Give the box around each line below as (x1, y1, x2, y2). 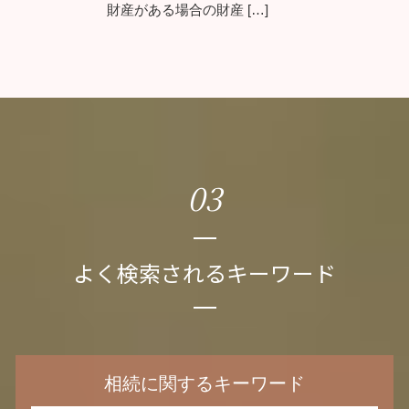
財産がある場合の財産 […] (107, 2, 268, 18)
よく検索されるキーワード (73, 257, 336, 289)
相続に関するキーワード (104, 373, 305, 394)
